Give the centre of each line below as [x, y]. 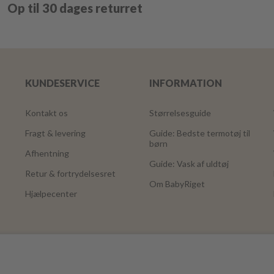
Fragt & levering [55, 133]
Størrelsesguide [180, 113]
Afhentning [47, 153]
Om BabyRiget [177, 184]
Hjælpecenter [51, 194]
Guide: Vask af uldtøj [189, 164]
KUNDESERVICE [62, 83]
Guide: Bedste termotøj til [199, 133]
